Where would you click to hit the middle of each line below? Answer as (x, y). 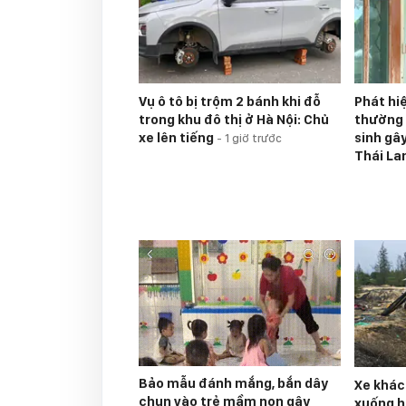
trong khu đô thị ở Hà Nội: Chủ (234, 119)
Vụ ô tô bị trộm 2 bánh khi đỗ (230, 101)
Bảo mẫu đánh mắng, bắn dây (233, 384)
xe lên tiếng (178, 137)
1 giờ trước (253, 138)
